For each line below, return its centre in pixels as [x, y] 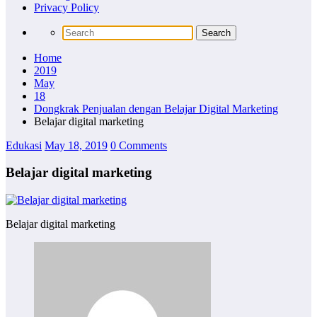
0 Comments [139, 145]
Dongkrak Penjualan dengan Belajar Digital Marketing [156, 108]
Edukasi [24, 145]
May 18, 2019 [76, 145]
